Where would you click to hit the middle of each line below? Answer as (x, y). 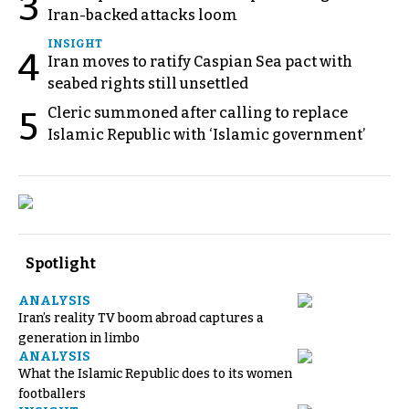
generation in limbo (79, 338)
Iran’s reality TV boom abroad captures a (141, 318)
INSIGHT (75, 44)
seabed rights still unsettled (148, 84)
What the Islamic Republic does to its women (155, 374)
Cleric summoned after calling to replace (198, 113)
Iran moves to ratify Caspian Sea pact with (200, 62)
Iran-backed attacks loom (142, 15)
